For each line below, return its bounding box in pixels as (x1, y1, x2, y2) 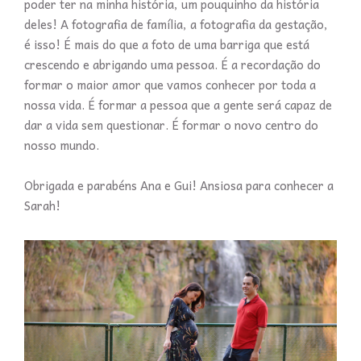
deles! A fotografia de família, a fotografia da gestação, (24, 15, 328, 34)
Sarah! (24, 196, 64, 215)
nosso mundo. (24, 135, 102, 155)
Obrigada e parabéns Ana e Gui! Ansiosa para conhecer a (24, 176, 334, 195)
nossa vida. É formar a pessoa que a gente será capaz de (24, 95, 332, 114)
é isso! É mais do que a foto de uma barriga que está (24, 35, 309, 54)
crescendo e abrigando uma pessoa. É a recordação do (24, 55, 321, 74)
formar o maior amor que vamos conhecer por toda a (24, 75, 316, 94)
